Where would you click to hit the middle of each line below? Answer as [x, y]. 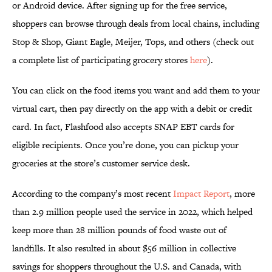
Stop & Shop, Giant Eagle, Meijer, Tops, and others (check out [133, 42]
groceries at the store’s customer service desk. [101, 163]
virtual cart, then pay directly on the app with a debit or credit [132, 109]
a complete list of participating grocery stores [101, 60]
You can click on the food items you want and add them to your [136, 90]
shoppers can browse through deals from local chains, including [136, 24]
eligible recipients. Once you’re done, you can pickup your [125, 145]
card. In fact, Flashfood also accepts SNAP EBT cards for [123, 127]
